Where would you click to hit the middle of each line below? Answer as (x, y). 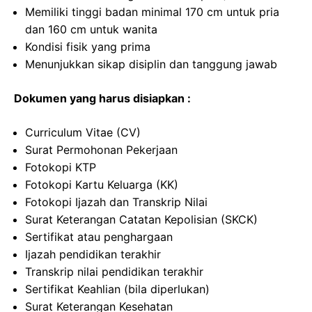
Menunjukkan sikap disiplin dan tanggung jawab (151, 64)
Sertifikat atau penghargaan (99, 237)
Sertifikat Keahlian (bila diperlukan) (117, 289)
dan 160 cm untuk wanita (91, 30)
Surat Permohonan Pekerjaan (101, 150)
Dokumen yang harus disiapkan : (102, 99)
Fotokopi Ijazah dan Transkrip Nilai (116, 202)
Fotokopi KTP (61, 167)
